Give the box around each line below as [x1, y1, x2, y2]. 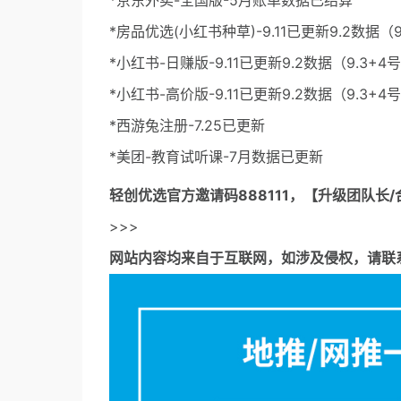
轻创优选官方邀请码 [109, 186, 238, 205]
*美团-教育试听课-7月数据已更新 [109, 148, 323, 166]
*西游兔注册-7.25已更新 [109, 116, 265, 135]
